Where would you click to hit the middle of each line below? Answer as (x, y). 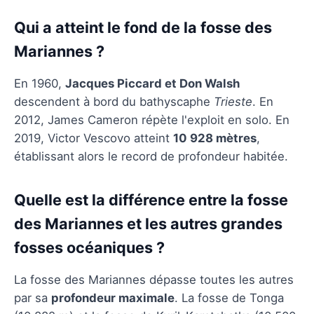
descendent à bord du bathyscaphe (114, 101)
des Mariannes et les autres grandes (148, 223)
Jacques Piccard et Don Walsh (152, 83)
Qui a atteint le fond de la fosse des (143, 27)
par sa (33, 298)
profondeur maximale (113, 298)
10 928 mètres (215, 138)
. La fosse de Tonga (229, 298)
